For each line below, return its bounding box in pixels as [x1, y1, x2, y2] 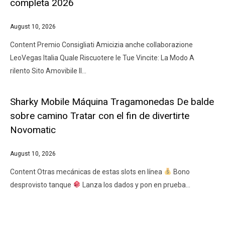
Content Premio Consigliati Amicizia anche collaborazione [10, 41, 193, 49]
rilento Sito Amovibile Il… [10, 67, 86, 75]
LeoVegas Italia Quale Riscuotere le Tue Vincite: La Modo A [10, 54, 194, 62]
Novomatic [10, 124, 56, 136]
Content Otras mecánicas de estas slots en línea [10, 168, 164, 176]
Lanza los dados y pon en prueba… [80, 181, 190, 189]
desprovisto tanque [10, 181, 73, 189]
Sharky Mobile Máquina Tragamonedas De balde [10, 96, 214, 107]
